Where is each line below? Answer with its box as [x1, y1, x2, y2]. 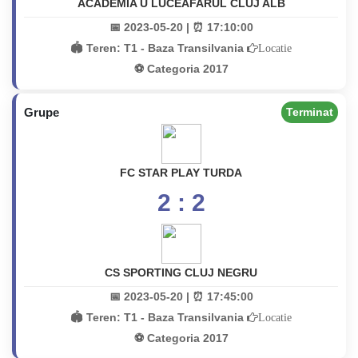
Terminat [286, 105, 333, 118]
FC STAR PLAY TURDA [120, 166, 242, 179]
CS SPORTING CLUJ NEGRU [105, 266, 257, 279]
